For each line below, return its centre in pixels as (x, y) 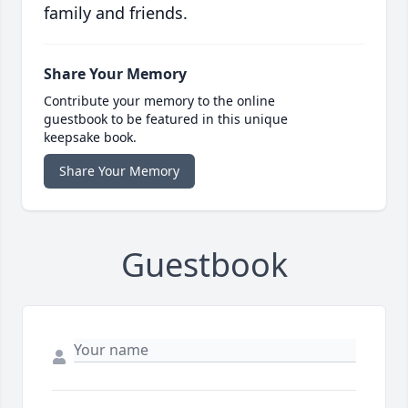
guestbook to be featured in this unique (166, 119)
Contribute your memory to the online (159, 101)
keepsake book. (90, 138)
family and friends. (116, 13)
